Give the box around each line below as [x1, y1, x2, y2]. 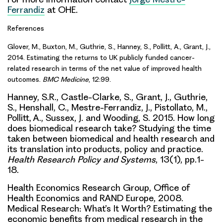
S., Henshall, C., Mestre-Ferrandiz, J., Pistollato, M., [7, 102, 208, 112]
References [7, 24, 44, 32]
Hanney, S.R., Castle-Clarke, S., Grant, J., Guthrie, [7, 91, 208, 102]
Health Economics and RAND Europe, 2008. [7, 192, 183, 203]
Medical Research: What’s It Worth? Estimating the [7, 203, 212, 214]
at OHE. [45, 4, 78, 15]
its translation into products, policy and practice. [7, 143, 203, 154]
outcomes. [7, 75, 43, 83]
